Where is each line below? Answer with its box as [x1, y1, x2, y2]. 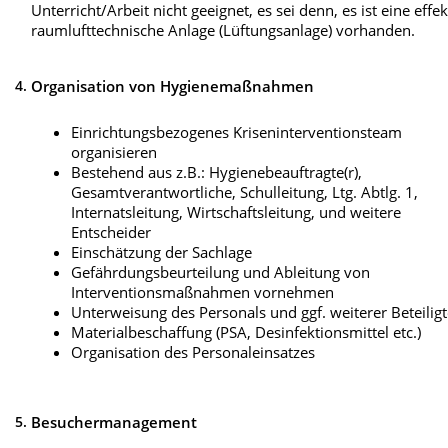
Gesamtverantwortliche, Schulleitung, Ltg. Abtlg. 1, [71, 182, 419, 203]
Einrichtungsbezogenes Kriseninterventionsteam [71, 122, 403, 143]
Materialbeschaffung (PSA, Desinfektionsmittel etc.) [71, 322, 422, 343]
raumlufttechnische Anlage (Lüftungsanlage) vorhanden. [31, 20, 416, 41]
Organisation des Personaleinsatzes [71, 342, 316, 363]
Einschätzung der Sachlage [71, 242, 253, 263]
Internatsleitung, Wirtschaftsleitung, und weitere [71, 202, 402, 223]
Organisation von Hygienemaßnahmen [31, 76, 315, 97]
